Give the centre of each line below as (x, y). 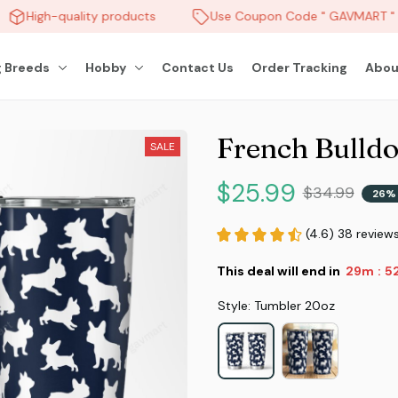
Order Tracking (300, 67)
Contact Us (198, 67)
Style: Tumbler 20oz (276, 306)
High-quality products (80, 16)
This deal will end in (278, 271)
